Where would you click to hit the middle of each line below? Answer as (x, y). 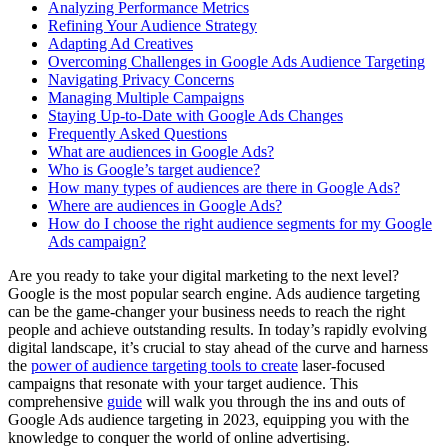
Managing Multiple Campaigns (146, 98)
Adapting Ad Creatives (120, 44)
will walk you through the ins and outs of (273, 402)
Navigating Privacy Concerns (141, 80)
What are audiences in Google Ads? (161, 152)
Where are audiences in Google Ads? (165, 206)
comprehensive (57, 402)
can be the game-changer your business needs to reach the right (206, 312)
